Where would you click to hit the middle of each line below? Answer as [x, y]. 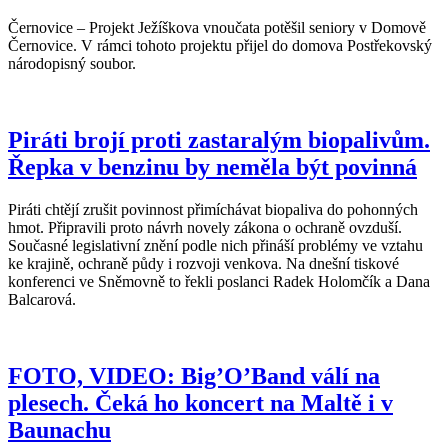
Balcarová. [42, 299]
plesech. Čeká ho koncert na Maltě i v [200, 402]
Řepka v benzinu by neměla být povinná [212, 166]
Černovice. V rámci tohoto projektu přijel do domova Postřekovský [220, 45]
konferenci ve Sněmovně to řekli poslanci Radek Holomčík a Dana [219, 281]
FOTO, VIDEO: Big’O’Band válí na [194, 375]
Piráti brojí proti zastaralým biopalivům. [219, 139]
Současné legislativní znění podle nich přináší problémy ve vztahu [215, 245]
